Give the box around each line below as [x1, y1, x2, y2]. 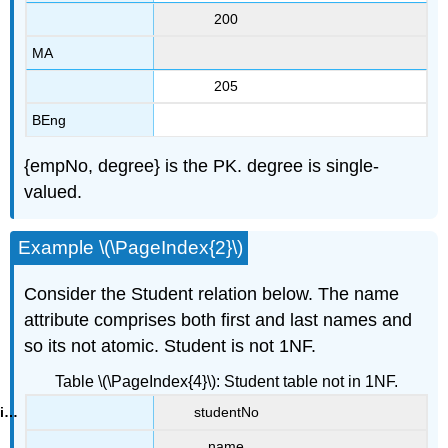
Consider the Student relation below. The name [24, 284, 400, 305]
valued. [24, 181, 83, 202]
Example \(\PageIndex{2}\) [18, 237, 244, 259]
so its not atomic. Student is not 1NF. [24, 336, 317, 357]
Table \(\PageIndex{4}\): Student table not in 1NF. [54, 372, 398, 390]
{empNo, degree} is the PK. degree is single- [24, 155, 380, 176]
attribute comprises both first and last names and [24, 310, 413, 331]
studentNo [193, 403, 259, 420]
